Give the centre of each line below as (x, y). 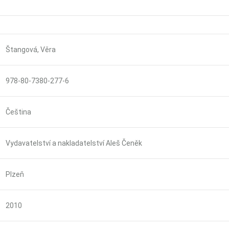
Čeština (18, 112)
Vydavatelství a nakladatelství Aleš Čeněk (74, 143)
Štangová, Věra (31, 49)
